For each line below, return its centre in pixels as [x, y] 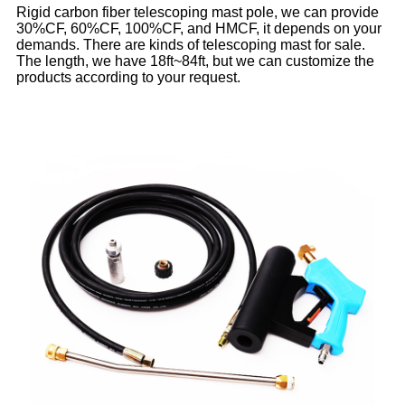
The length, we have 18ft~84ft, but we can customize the [195, 61]
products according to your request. [128, 77]
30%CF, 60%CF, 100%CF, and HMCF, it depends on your [199, 28]
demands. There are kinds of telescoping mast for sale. [191, 44]
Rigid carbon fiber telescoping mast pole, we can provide [198, 12]
